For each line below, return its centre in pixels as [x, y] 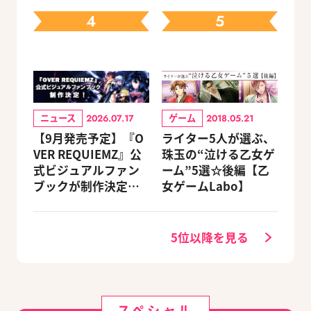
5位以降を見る [210, 237]
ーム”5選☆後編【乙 [216, 170]
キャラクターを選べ [86, 202]
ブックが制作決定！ [86, 186]
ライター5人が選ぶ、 [218, 138]
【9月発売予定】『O [88, 138]
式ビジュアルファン [86, 170]
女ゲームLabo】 [206, 186]
